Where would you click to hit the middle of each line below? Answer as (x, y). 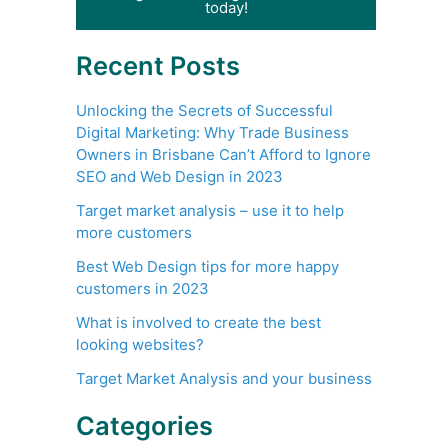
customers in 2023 (142, 288)
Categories (144, 425)
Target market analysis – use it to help (210, 210)
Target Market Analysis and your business (224, 378)
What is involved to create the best (198, 322)
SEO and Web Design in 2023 (179, 176)
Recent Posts (158, 65)
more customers (134, 232)
